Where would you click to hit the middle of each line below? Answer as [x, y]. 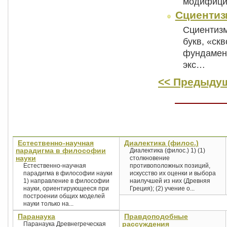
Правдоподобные [156, 216]
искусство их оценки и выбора [173, 173]
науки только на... [48, 204]
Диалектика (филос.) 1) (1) [167, 150]
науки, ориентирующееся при [66, 188]
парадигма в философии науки [68, 173]
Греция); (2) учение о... [162, 188]
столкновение [150, 158]
